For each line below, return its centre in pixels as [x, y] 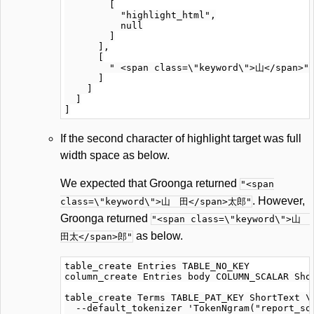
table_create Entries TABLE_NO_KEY [157, 266]
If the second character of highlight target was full [181, 138]
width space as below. [115, 155]
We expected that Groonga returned [150, 183]
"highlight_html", [140, 15]
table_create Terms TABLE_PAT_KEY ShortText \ [188, 298]
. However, [279, 201]
